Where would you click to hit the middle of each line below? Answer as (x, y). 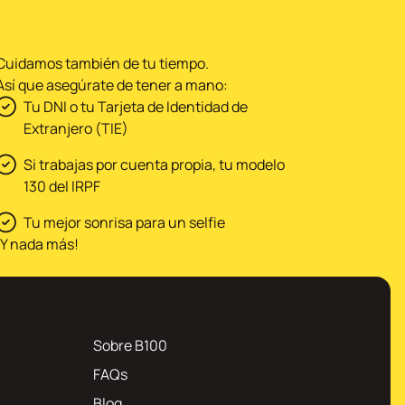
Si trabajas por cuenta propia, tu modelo (154, 165)
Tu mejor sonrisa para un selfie (124, 222)
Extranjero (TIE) (75, 128)
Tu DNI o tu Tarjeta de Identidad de (135, 107)
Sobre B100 (131, 345)
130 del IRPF (61, 186)
